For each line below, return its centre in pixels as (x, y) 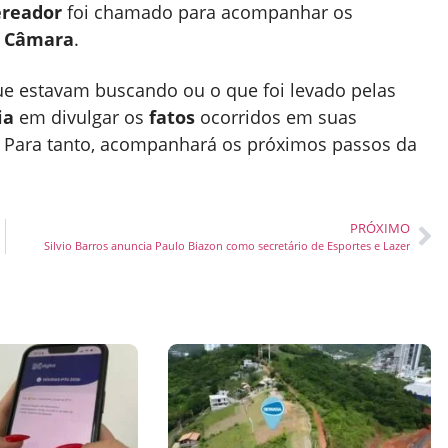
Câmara (39, 38)
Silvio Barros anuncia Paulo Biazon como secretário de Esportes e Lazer (226, 245)
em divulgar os (81, 116)
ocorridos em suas (276, 116)
